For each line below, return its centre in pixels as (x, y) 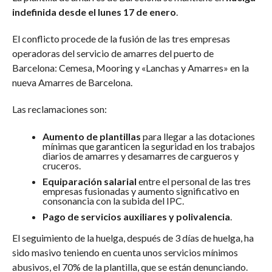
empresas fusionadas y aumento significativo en (141, 191)
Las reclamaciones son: (59, 109)
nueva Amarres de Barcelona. (72, 82)
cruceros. (61, 165)
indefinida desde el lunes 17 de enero (94, 12)
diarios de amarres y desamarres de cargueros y (140, 156)
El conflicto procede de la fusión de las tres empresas (121, 39)
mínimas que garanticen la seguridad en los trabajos (148, 146)
